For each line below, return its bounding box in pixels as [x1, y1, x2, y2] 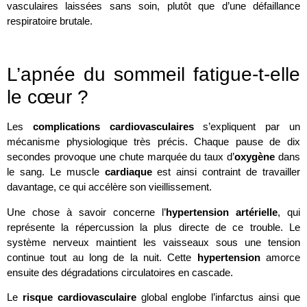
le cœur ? [7, 86, 88, 108]
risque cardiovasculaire [22, 291, 136, 304]
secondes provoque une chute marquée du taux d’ [7, 151, 235, 163]
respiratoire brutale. [7, 15, 93, 27]
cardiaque [104, 166, 152, 178]
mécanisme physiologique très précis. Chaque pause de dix [7, 136, 300, 148]
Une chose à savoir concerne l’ [7, 206, 166, 218]
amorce [260, 251, 301, 263]
